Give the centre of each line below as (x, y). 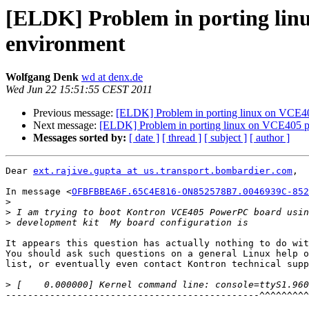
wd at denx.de (112, 77)
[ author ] (270, 138)
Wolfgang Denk (42, 77)
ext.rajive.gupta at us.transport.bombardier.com (163, 171)
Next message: (66, 126)
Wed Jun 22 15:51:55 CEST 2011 (79, 90)
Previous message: (74, 113)
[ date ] (144, 138)
